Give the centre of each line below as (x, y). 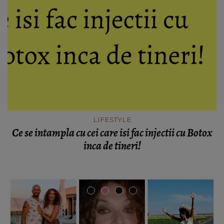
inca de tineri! (112, 146)
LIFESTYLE (112, 120)
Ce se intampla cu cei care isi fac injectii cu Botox (112, 133)
